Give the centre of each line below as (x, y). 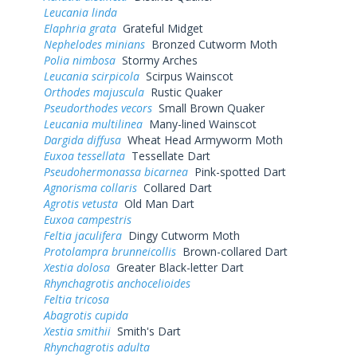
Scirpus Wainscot (186, 76)
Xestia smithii (77, 331)
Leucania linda (80, 12)
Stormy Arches (157, 60)
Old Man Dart (156, 203)
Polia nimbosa (80, 60)
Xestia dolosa (77, 267)
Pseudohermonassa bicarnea (116, 171)
